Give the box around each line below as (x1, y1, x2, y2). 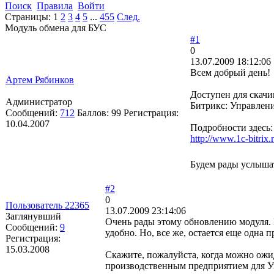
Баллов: (77, 107, 111, 118)
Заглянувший (6, 210, 61, 221)
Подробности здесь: (190, 122, 273, 133)
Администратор (6, 96, 72, 107)
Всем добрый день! (190, 67, 270, 78)
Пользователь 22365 (6, 199, 89, 210)
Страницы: (5, 11, 51, 22)
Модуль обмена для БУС (5, 22, 106, 33)
